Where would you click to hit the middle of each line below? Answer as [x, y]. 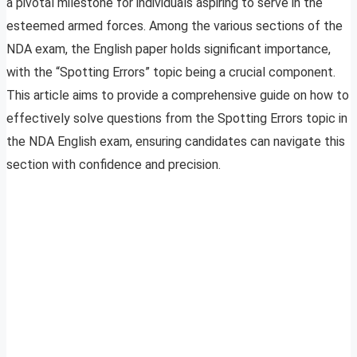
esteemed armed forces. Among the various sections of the [175, 26]
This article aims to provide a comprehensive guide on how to [178, 96]
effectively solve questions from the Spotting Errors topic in [177, 119]
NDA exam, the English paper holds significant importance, [169, 49]
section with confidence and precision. [114, 165]
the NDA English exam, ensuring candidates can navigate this [176, 142]
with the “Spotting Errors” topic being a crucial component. [171, 73]
